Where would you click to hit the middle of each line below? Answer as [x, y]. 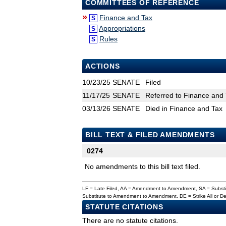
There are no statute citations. [130, 221]
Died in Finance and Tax [184, 109]
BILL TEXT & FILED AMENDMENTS [150, 135]
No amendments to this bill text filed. [143, 167]
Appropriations [122, 29]
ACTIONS [103, 66]
